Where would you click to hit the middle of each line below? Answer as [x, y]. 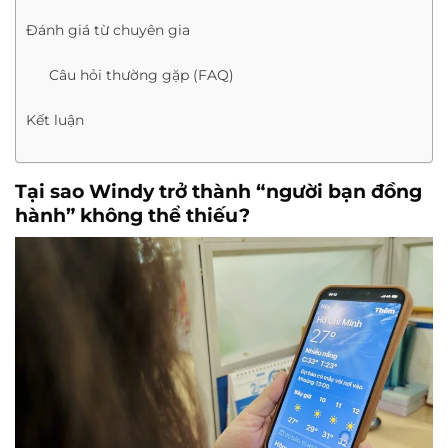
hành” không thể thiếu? [132, 215]
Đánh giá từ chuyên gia [108, 30]
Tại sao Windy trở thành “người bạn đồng [218, 191]
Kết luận [55, 120]
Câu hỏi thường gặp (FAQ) [141, 75]
